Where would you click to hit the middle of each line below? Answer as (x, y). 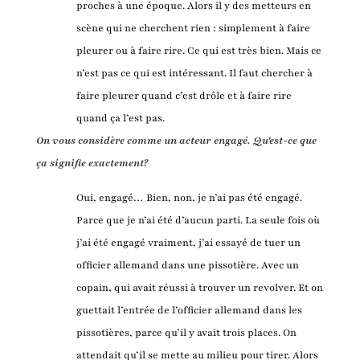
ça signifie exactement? (92, 163)
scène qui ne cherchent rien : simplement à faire (193, 28)
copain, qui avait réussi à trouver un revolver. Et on (199, 287)
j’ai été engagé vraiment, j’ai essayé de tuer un (188, 242)
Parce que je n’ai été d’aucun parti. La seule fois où (198, 220)
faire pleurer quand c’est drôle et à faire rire (184, 95)
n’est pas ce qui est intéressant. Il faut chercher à (194, 73)
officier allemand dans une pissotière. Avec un (187, 265)
